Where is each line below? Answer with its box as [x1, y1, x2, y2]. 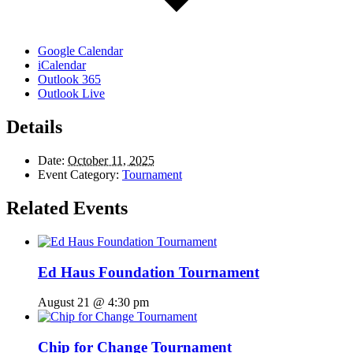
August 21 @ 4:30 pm [38, 295, 149, 310]
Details [6, 117, 62, 138]
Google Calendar [38, 44, 123, 58]
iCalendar [38, 58, 86, 72]
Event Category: [38, 168, 119, 182]
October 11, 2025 [68, 154, 154, 168]
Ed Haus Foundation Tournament [38, 263, 259, 281]
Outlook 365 [38, 72, 101, 87]
